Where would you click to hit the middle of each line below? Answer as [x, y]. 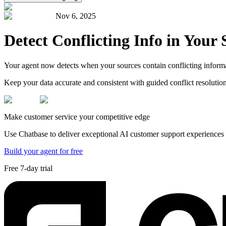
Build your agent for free [43, 151]
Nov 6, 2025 [75, 16]
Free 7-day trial [28, 168]
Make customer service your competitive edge [77, 117]
